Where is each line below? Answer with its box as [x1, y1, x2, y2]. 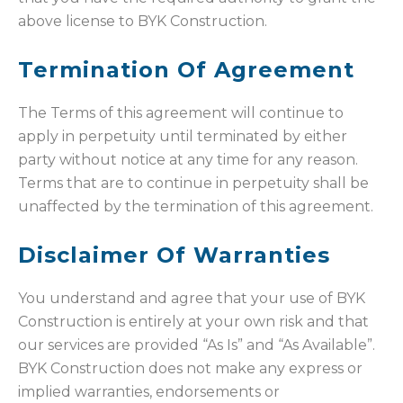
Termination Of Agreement [18, 57, 354, 84]
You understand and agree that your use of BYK [18, 290, 365, 308]
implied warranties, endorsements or [18, 383, 280, 401]
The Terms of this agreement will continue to [18, 104, 344, 122]
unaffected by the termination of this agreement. [18, 198, 373, 216]
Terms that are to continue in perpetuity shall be [18, 175, 369, 193]
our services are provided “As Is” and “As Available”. [18, 336, 375, 354]
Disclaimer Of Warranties [18, 242, 330, 269]
